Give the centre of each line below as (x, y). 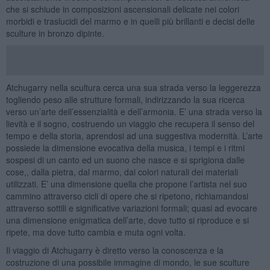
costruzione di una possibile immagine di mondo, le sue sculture (127, 262)
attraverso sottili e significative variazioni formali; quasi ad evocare (131, 208)
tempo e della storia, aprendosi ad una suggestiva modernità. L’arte (134, 135)
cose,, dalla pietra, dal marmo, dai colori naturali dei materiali (122, 171)
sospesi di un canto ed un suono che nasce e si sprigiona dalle (125, 159)
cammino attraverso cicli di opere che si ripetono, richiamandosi (127, 196)
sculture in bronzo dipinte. (55, 33)
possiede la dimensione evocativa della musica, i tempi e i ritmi (125, 147)
